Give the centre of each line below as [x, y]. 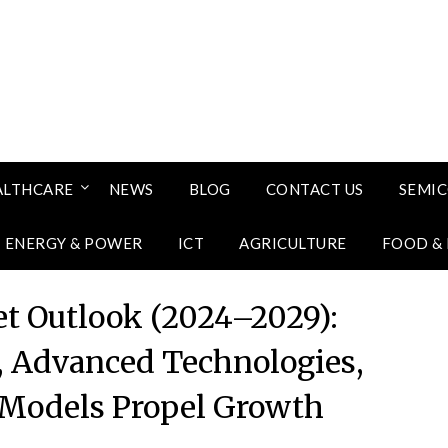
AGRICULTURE [293, 243]
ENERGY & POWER [73, 243]
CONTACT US [314, 189]
